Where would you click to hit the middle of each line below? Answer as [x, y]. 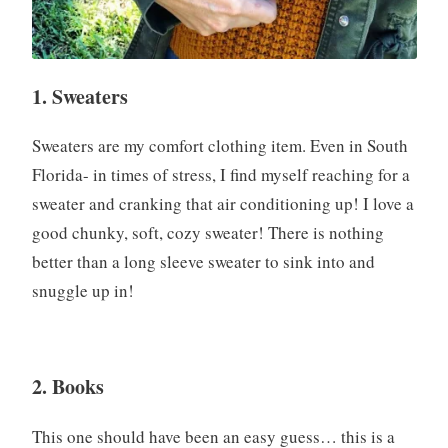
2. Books [67, 387]
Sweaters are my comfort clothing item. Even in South [219, 146]
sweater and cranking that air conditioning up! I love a [222, 204]
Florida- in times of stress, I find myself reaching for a [220, 175]
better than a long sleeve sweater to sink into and [203, 262]
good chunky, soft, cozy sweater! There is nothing [207, 233]
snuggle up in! [82, 291]
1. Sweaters [79, 96]
